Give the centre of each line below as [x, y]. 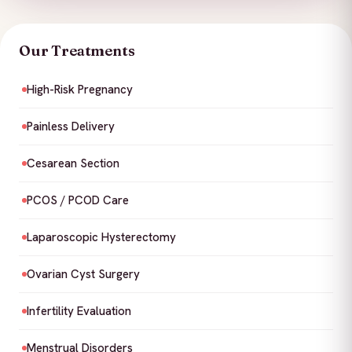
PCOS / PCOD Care [78, 200]
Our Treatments [77, 50]
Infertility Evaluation [79, 311]
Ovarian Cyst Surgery [83, 274]
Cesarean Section [73, 163]
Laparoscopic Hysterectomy [101, 237]
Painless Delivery [71, 126]
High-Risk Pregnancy [80, 89]
